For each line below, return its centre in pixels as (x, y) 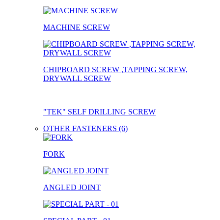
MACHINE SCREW (77, 27)
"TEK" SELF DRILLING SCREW (99, 111)
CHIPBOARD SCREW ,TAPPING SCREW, (115, 69)
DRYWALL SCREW (77, 78)
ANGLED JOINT (72, 187)
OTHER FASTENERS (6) (85, 128)
